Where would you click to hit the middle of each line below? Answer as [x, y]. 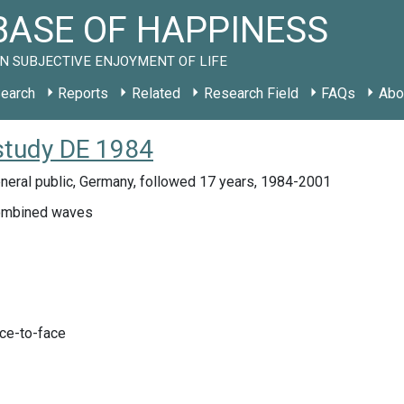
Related [156, 93]
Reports [83, 93]
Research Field [251, 93]
